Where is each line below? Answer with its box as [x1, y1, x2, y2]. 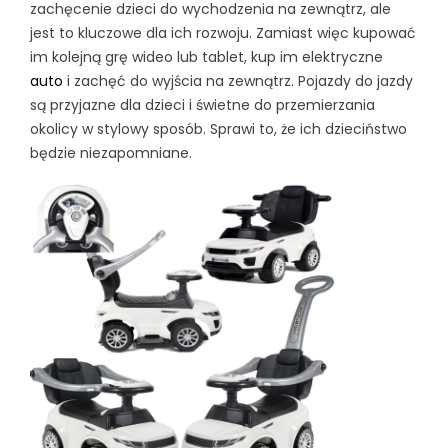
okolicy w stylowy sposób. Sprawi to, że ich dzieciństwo [30, 119, 407, 140]
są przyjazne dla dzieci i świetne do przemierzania [30, 95, 375, 116]
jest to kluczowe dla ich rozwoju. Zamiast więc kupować [30, 23, 416, 44]
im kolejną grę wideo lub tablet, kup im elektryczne [30, 47, 383, 68]
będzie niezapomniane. [30, 143, 192, 164]
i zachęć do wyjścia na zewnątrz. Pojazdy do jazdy [63, 71, 413, 92]
